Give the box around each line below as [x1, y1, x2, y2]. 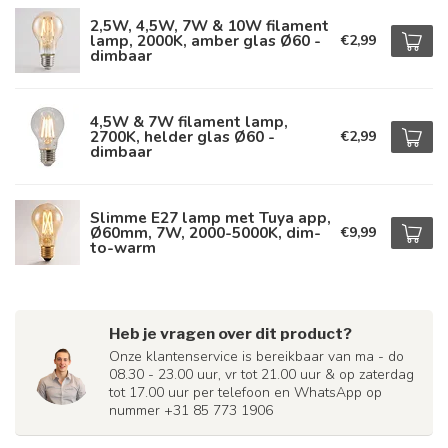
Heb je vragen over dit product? [109, 324, 352, 343]
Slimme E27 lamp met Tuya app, [90, 207, 331, 228]
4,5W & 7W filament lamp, [90, 111, 288, 132]
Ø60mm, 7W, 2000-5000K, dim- [90, 222, 321, 243]
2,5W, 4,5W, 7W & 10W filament [90, 15, 329, 36]
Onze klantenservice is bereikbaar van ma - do [109, 347, 404, 366]
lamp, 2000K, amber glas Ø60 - [90, 30, 321, 51]
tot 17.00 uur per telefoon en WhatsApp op [109, 383, 382, 402]
